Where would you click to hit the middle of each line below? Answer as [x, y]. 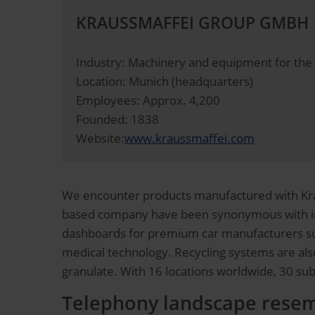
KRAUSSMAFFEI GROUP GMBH [192, 23]
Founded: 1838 [117, 120]
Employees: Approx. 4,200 [148, 101]
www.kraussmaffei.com [189, 139]
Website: [100, 139]
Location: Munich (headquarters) [165, 82]
